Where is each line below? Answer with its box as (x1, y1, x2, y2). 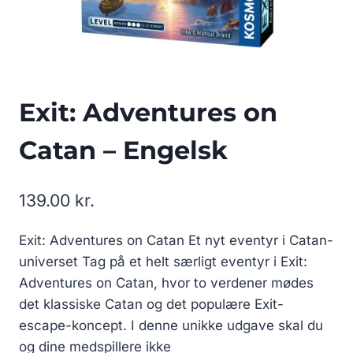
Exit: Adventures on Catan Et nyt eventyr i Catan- (19, 232, 333, 248)
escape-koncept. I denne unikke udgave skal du (19, 317, 323, 333)
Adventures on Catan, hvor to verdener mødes (19, 274, 314, 291)
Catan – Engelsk (19, 135, 228, 166)
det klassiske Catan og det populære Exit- (19, 295, 284, 312)
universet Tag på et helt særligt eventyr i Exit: (19, 253, 307, 269)
